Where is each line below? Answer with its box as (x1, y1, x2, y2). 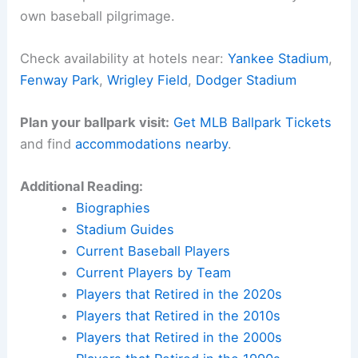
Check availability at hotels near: (20, 50, 229, 66)
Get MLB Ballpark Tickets (173, 114, 332, 131)
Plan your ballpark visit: (20, 114, 170, 131)
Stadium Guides (75, 221, 174, 238)
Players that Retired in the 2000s (75, 329, 282, 346)
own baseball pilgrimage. (20, 7, 176, 24)
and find (20, 136, 76, 153)
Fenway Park (20, 71, 100, 88)
